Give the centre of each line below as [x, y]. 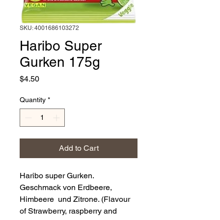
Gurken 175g [60, 62]
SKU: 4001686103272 [49, 28]
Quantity [33, 100]
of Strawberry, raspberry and [68, 211]
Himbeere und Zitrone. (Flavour [75, 199]
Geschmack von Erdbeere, [66, 188]
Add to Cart [79, 148]
